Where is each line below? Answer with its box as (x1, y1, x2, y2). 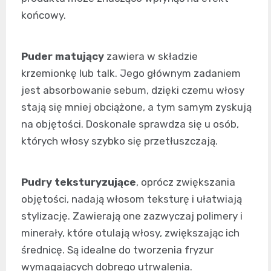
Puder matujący (21, 50, 104, 62)
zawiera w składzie (104, 50, 198, 62)
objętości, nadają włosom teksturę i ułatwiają (21, 192, 242, 205)
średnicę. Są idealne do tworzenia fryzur (21, 243, 214, 256)
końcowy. (21, 8, 66, 21)
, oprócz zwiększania (136, 175, 235, 188)
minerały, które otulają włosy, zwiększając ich (21, 226, 240, 239)
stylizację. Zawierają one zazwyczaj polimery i (21, 209, 243, 222)
